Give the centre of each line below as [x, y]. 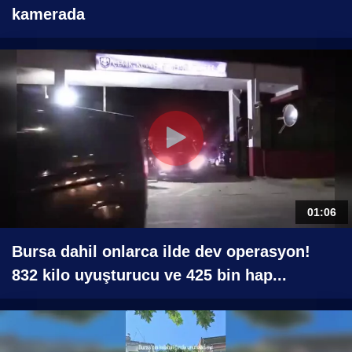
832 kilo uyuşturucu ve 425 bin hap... [149, 275]
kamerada [48, 14]
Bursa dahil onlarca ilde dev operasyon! [161, 251]
